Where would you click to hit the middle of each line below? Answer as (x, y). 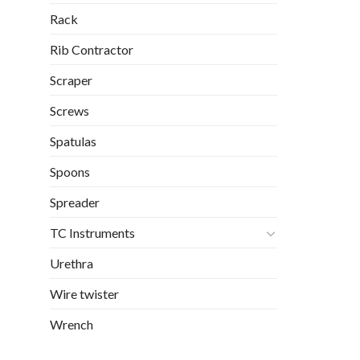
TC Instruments (92, 233)
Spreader (75, 202)
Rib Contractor (92, 50)
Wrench (72, 325)
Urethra (72, 264)
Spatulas (73, 141)
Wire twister (84, 294)
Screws (70, 111)
